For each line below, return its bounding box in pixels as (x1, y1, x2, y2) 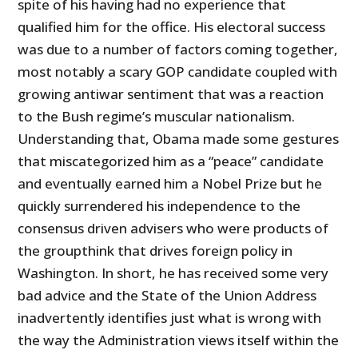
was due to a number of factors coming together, (18, 39, 339, 58)
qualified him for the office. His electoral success (18, 17, 326, 36)
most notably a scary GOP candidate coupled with (18, 62, 338, 81)
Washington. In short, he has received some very (18, 263, 329, 282)
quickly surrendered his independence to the (18, 196, 301, 215)
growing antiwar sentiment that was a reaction (18, 84, 324, 103)
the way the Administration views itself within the (18, 330, 340, 349)
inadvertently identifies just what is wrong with (18, 308, 322, 327)
